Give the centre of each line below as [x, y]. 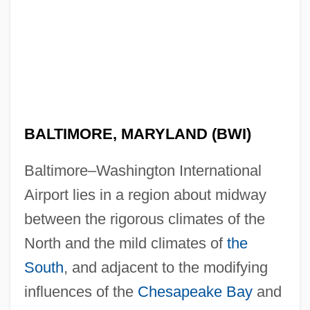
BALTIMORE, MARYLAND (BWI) [137, 134]
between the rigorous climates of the [144, 219]
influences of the [81, 291]
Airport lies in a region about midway [145, 194]
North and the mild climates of [125, 243]
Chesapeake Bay [195, 291]
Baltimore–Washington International [143, 170]
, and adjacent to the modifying [165, 267]
